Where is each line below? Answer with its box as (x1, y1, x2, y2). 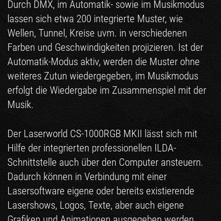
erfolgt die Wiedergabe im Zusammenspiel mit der (7, 84, 206, 96)
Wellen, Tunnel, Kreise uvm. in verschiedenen (7, 27, 187, 39)
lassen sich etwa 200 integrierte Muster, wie (7, 12, 183, 25)
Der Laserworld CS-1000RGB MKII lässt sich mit (7, 127, 197, 140)
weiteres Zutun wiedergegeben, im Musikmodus (7, 70, 198, 82)
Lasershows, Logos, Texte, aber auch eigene (7, 199, 184, 211)
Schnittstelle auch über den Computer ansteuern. (7, 156, 203, 168)
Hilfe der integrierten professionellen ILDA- (7, 142, 176, 154)
